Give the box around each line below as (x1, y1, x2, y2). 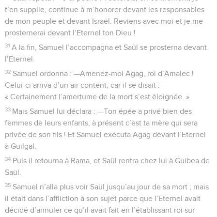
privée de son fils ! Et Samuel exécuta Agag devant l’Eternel (5, 130, 206, 139)
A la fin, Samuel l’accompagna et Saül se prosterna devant (12, 43, 207, 51)
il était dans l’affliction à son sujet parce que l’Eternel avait (5, 194, 201, 202)
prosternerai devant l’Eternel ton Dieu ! (5, 29, 136, 37)
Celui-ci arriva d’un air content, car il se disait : (5, 81, 160, 89)
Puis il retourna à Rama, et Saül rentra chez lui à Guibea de (13, 156, 210, 165)
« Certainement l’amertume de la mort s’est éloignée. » (5, 93, 189, 101)
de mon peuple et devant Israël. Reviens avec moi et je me (5, 17, 203, 25)
